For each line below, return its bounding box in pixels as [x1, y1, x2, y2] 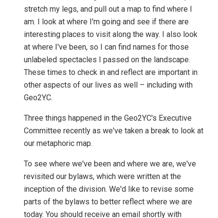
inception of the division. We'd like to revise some [24, 184, 194, 194]
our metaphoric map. [24, 139, 93, 148]
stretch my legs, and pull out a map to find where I [24, 4, 193, 14]
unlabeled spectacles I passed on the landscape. [24, 55, 191, 65]
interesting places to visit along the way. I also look [24, 30, 198, 39]
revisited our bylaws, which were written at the [24, 172, 182, 182]
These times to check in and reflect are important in [24, 68, 198, 77]
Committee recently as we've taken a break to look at [24, 126, 204, 136]
